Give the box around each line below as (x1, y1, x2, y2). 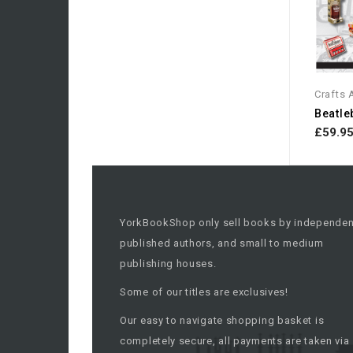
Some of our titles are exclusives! (120, 285, 292, 298)
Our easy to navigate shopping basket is (120, 314, 325, 326)
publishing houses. (120, 257, 217, 269)
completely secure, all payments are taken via (120, 334, 350, 347)
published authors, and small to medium (120, 236, 324, 249)
